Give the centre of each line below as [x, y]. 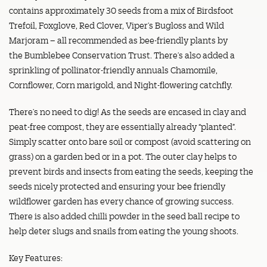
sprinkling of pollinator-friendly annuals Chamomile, [113, 69]
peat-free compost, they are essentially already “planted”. [122, 126]
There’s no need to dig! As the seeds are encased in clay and [128, 111]
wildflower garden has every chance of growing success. [121, 201]
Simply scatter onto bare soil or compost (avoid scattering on [130, 141]
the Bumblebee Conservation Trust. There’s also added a [122, 55]
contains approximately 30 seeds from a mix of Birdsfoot [121, 10]
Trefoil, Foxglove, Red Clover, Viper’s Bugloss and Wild [117, 25]
